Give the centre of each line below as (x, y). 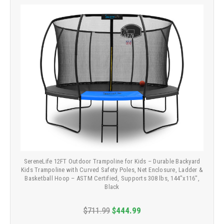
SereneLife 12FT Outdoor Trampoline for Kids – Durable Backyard (112, 161)
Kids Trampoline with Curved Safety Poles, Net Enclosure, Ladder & (112, 169)
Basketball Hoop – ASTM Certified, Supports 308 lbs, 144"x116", (112, 178)
